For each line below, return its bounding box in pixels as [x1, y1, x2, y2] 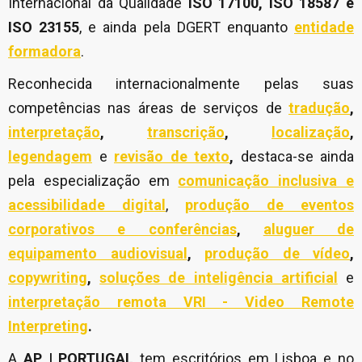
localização [271, 124, 350, 141]
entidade [294, 19, 355, 36]
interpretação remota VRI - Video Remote [8, 293, 354, 311]
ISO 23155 [8, 19, 80, 36]
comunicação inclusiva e [178, 172, 355, 190]
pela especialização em [8, 172, 179, 190]
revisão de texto [114, 148, 229, 166]
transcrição [147, 124, 225, 141]
